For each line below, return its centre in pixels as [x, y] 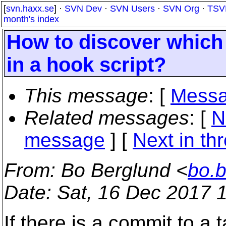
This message [86, 96]
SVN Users [132, 9]
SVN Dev [83, 9]
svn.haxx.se [30, 9]
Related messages [107, 118]
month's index [31, 19]
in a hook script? [86, 65]
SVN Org [181, 9]
